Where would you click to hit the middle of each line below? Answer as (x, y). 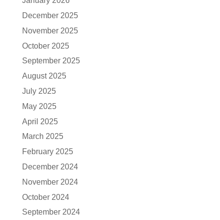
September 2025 (51, 61)
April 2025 (40, 121)
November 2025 (50, 30)
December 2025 (50, 16)
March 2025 (42, 137)
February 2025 (47, 152)
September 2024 (51, 212)
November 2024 (50, 182)
